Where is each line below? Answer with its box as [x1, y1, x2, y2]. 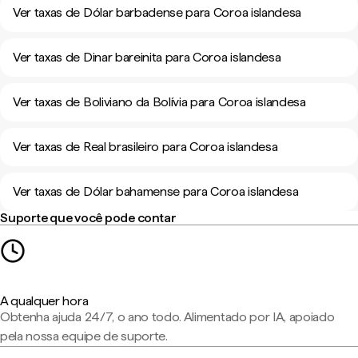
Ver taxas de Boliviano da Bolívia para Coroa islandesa [13, 94, 306, 109]
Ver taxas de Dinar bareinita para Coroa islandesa [13, 50, 281, 65]
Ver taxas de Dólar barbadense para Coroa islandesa [13, 5, 301, 20]
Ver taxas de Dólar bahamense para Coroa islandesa [13, 184, 299, 199]
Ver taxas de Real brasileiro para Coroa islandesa [13, 139, 278, 154]
